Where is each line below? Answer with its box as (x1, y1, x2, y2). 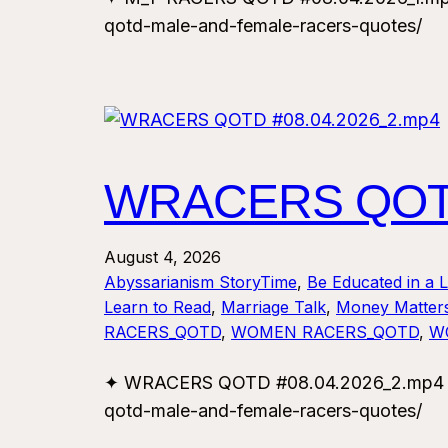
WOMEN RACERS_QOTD (231, 322, 419, 343)
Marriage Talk (221, 297, 326, 318)
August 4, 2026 (104, 247, 221, 268)
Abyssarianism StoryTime (104, 272, 297, 293)
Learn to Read (104, 297, 211, 318)
